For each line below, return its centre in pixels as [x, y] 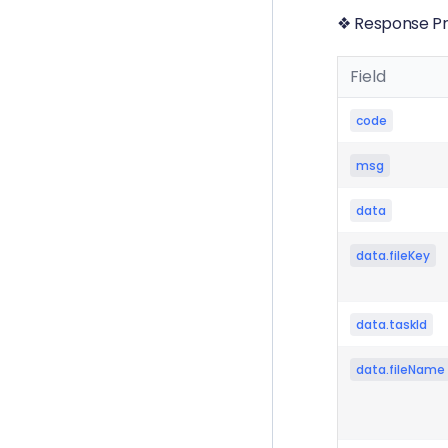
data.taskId [391, 324]
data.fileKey [393, 255]
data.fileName [400, 369]
